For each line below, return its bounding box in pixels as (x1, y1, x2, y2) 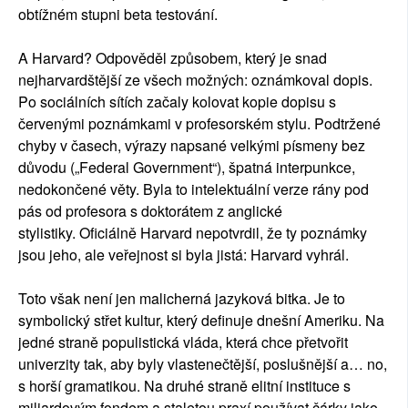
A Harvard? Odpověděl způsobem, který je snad (18, 46, 327, 68)
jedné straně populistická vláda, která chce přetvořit (18, 331, 348, 352)
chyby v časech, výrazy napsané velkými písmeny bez (18, 134, 365, 156)
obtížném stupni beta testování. (18, 3, 218, 25)
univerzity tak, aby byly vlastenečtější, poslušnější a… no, (18, 352, 387, 374)
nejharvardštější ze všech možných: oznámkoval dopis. (18, 68, 372, 90)
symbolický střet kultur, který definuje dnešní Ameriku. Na (18, 309, 384, 331)
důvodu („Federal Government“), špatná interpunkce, (18, 156, 355, 178)
